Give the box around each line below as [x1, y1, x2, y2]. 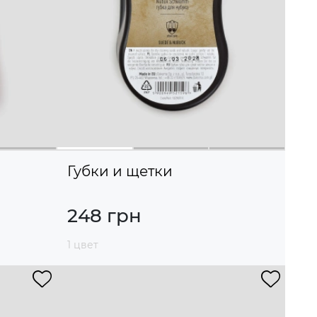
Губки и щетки [67, 163, 173, 180]
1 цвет [67, 238, 98, 252]
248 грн [67, 204, 142, 228]
